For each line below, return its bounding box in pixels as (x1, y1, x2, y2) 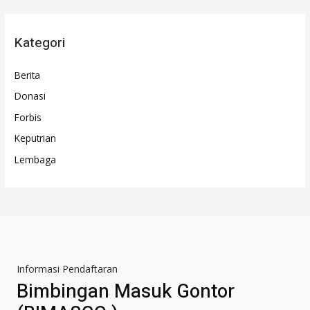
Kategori (15, 33, 66, 53)
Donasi (15, 89, 46, 103)
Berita (15, 68, 41, 82)
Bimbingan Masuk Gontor (17, 277, 235, 306)
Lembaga (15, 152, 57, 166)
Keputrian (15, 131, 57, 145)
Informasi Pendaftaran (17, 262, 118, 275)
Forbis (15, 110, 42, 124)
